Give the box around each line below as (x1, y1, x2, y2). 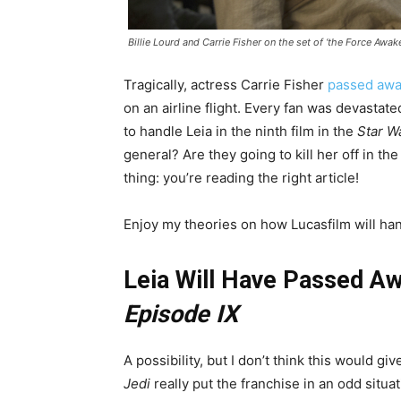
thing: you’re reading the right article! (124, 169, 359, 187)
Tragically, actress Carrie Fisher (124, 76, 328, 94)
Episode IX (124, 300, 238, 329)
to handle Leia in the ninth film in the (124, 123, 357, 141)
